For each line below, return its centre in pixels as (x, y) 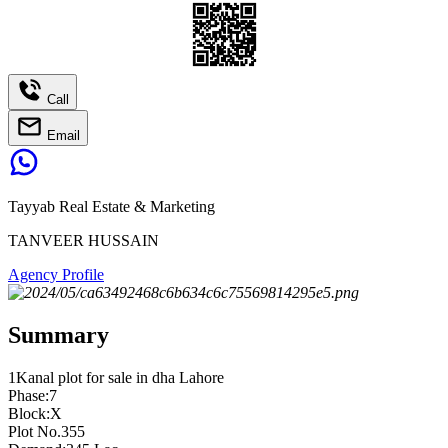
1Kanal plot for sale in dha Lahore (116, 377)
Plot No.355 (46, 431)
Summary (58, 334)
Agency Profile (56, 274)
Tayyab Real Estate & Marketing (111, 206)
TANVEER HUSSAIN (83, 240)
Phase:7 (32, 395)
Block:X (35, 413)
